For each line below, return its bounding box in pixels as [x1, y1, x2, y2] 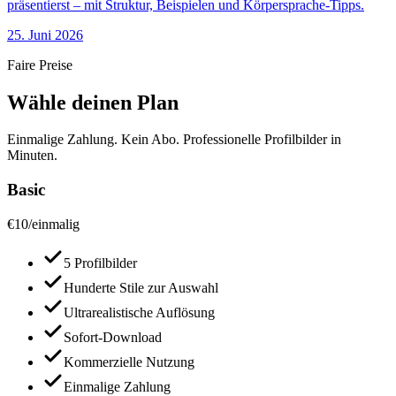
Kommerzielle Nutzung [64, 354, 194, 369]
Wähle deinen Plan [7, 90, 179, 114]
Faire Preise [7, 57, 72, 72]
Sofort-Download [64, 329, 162, 345]
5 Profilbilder [64, 255, 137, 270]
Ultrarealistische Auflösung [64, 304, 215, 320]
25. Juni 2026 [7, 27, 83, 42]
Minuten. [7, 148, 57, 164]
